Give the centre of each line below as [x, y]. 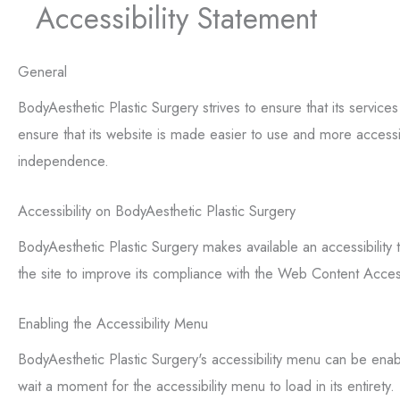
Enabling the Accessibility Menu [113, 324]
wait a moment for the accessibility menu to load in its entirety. [206, 386]
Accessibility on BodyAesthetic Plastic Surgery [157, 211]
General [42, 71]
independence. [63, 160]
